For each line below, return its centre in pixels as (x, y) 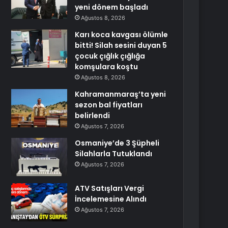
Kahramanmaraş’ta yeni (121, 94)
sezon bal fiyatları (109, 105)
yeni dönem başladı (112, 7)
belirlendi (93, 116)
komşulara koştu (107, 67)
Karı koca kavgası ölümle (122, 35)
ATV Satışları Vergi (110, 188)
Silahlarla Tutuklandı (114, 154)
